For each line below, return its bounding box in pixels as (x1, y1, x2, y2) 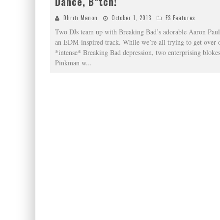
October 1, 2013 (111, 14, 151, 22)
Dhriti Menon (63, 14, 98, 22)
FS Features (165, 14, 195, 22)
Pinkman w (55, 58, 86, 67)
